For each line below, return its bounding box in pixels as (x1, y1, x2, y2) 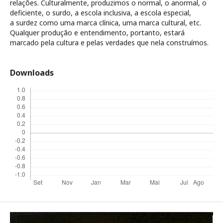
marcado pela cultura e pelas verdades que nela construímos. (10, 37, 209, 47)
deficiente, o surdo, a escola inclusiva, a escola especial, (10, 7, 191, 17)
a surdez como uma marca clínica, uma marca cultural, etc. (10, 17, 201, 27)
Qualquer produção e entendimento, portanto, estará (10, 27, 185, 37)
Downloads (10, 67, 54, 78)
